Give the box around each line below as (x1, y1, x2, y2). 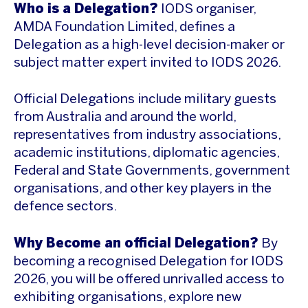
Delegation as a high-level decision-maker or (14, 38, 285, 52)
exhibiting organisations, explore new (14, 291, 241, 304)
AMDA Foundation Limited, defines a (14, 21, 235, 34)
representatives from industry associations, (14, 129, 280, 142)
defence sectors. (14, 200, 117, 213)
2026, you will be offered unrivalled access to (14, 273, 285, 286)
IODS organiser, (158, 3, 256, 16)
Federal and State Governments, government (14, 164, 290, 177)
